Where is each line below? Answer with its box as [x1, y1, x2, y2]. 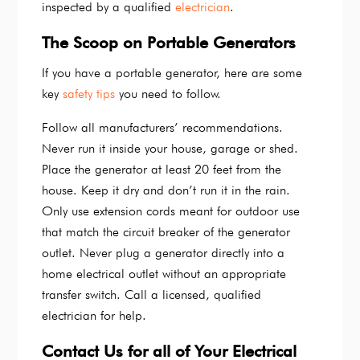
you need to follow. [119, 86, 222, 102]
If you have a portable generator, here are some [42, 65, 303, 81]
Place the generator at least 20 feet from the [42, 162, 282, 178]
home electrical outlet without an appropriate [42, 266, 287, 282]
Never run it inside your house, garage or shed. [42, 141, 299, 157]
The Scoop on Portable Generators [42, 33, 297, 53]
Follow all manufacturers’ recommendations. [42, 120, 284, 136]
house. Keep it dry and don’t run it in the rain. [42, 182, 291, 198]
